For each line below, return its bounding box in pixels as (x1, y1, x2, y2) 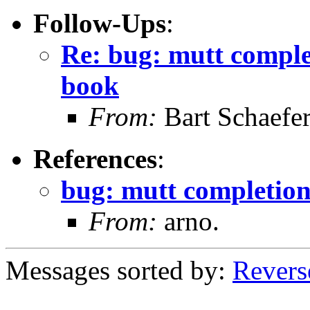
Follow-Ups (33, 8, 166, 38)
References (33, 143, 157, 174)
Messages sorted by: (6, 255, 232, 285)
